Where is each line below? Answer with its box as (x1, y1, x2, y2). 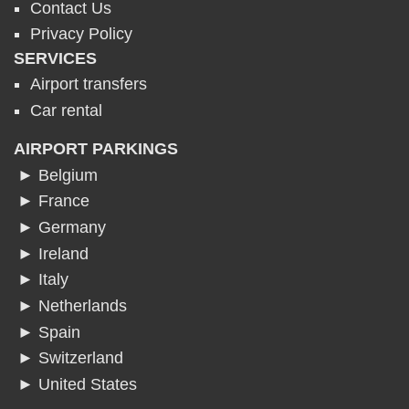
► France (17, 192, 90, 211)
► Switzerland (17, 349, 124, 368)
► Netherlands (17, 297, 128, 315)
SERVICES (14, 47, 98, 68)
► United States (17, 374, 138, 393)
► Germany (17, 218, 107, 237)
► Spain (17, 322, 81, 341)
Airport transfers (30, 75, 148, 94)
